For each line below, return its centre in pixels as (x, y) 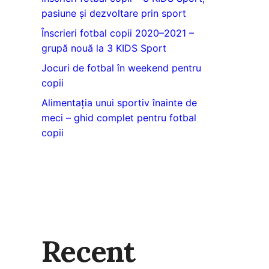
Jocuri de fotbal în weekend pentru (121, 68)
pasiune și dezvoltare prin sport (113, 13)
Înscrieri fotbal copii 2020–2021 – (117, 33)
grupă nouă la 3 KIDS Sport (104, 48)
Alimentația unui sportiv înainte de (119, 103)
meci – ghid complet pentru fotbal (119, 118)
